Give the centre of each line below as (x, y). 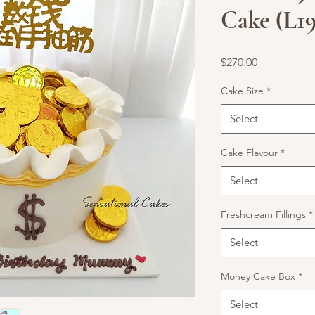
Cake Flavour (249, 153)
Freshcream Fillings (263, 214)
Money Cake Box (258, 276)
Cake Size (242, 91)
